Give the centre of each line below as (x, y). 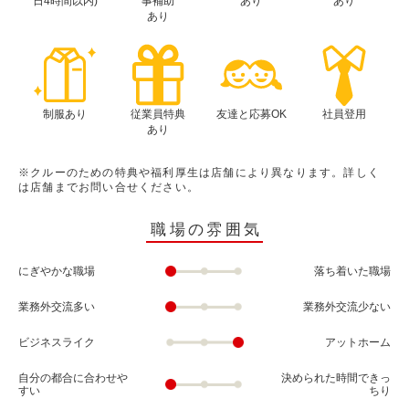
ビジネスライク (57, 342)
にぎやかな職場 (57, 271)
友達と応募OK (251, 114)
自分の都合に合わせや (73, 378)
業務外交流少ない (346, 306)
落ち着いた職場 (352, 271)
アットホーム (357, 342)
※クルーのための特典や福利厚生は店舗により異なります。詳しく (199, 172)
